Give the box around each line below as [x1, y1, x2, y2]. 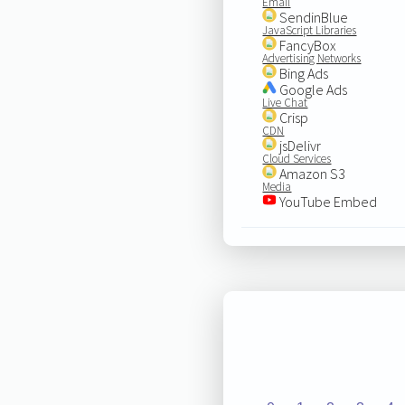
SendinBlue [277, 7, 349, 26]
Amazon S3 [277, 164, 346, 183]
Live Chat [262, 94, 308, 110]
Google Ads [277, 80, 348, 99]
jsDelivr [277, 136, 322, 155]
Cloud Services [262, 150, 332, 166]
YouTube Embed [277, 192, 378, 211]
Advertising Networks [262, 50, 362, 66]
